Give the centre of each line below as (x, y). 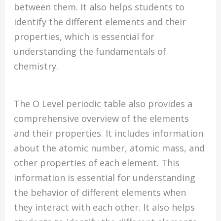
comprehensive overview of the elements (102, 118)
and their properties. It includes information (109, 133)
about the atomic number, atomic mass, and (110, 148)
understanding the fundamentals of (90, 52)
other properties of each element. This (97, 163)
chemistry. (36, 66)
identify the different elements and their (100, 22)
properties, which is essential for (84, 37)
